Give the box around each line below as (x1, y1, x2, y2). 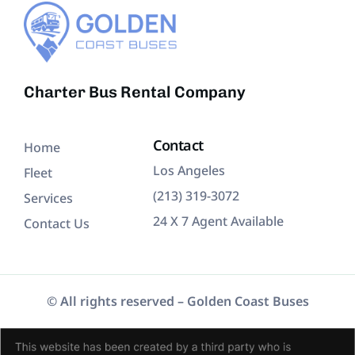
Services (24, 189, 73, 207)
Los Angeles (153, 161, 226, 179)
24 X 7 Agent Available (153, 212, 284, 230)
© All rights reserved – (46, 292, 187, 310)
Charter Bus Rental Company (24, 82, 246, 101)
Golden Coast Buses (186, 292, 309, 310)
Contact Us (24, 214, 90, 232)
